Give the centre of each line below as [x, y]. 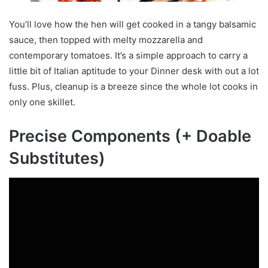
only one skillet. [42, 102]
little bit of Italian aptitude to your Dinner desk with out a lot [134, 71]
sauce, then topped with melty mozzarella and [106, 40]
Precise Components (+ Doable [130, 136]
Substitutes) [57, 159]
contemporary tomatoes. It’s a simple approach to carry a [128, 56]
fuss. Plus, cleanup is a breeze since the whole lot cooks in [133, 87]
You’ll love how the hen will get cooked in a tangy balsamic [133, 25]
